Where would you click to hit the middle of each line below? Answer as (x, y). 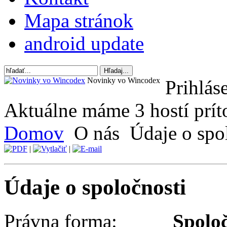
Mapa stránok (79, 21)
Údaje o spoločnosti (95, 187)
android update (84, 43)
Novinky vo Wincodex (123, 81)
